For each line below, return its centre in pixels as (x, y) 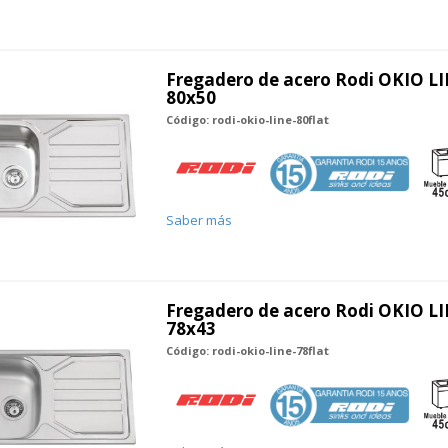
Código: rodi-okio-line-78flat (247, 351)
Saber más (198, 220)
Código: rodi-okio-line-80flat (247, 120)
